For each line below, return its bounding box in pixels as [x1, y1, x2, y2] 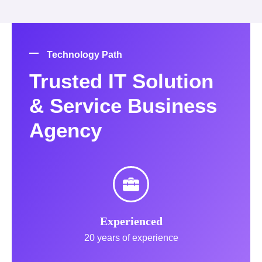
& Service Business [29, 94, 217, 117]
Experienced [99, 214, 163, 227]
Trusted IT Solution [29, 69, 213, 92]
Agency [29, 118, 102, 142]
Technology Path [47, 49, 122, 60]
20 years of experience [84, 232, 178, 243]
